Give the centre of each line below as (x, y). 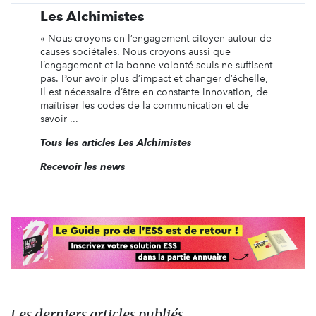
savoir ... (59, 119)
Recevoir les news (83, 166)
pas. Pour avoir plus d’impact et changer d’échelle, (154, 79)
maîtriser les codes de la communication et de (144, 105)
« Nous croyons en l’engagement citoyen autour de (156, 38)
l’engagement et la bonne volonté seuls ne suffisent (156, 65)
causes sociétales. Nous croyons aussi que (135, 52)
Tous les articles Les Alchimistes (116, 142)
